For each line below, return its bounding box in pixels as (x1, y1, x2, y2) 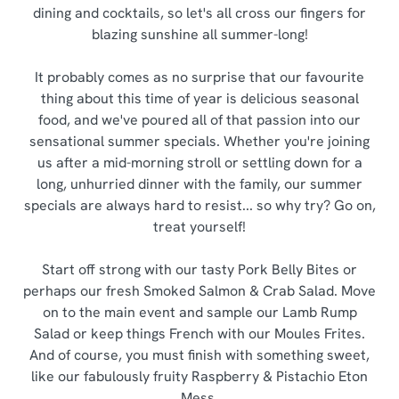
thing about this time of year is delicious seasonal (40, 89, 359, 108)
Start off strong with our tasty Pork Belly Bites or (42, 260, 357, 279)
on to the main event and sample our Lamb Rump (42, 303, 357, 322)
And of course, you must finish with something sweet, (29, 346, 370, 364)
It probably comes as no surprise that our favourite (35, 68, 364, 86)
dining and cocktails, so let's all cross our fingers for (33, 4, 366, 22)
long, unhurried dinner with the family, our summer (37, 175, 362, 193)
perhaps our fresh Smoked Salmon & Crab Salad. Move (23, 281, 376, 300)
